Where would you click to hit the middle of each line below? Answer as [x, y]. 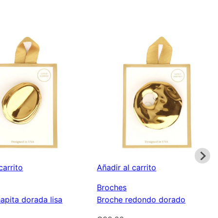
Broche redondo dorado [141, 200]
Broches [112, 188]
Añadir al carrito [127, 168]
